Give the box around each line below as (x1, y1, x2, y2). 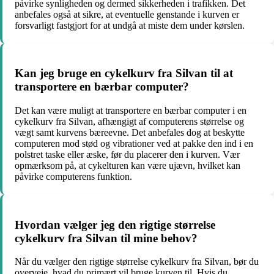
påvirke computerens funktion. (15, 171, 132, 182)
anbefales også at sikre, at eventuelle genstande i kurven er (15, 9, 239, 20)
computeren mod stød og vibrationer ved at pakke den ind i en (15, 138, 253, 149)
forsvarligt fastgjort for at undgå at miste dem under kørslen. (15, 20, 245, 31)
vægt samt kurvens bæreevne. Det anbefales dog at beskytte (15, 127, 245, 138)
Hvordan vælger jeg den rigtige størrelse (15, 218, 215, 231)
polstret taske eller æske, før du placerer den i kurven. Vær (15, 149, 240, 160)
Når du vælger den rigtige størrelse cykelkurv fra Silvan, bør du (15, 256, 259, 267)
